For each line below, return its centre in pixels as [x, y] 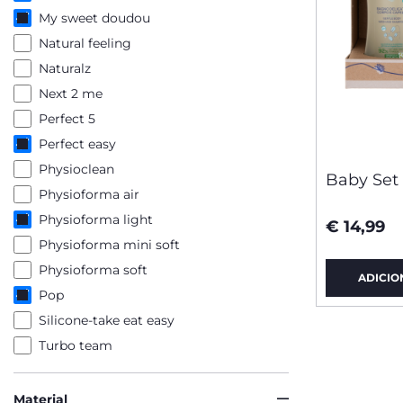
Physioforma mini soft [109, 245]
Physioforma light [96, 219]
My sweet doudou [94, 18]
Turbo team [76, 345]
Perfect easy [77, 144]
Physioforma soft [93, 270]
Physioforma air [89, 194]
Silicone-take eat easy [107, 320]
